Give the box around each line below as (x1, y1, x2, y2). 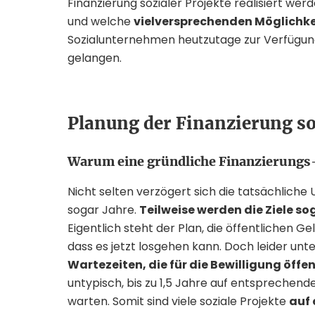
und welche (67, 13, 134, 30)
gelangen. (67, 50, 127, 66)
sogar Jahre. (67, 202, 139, 218)
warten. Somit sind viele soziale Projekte (67, 293, 289, 309)
